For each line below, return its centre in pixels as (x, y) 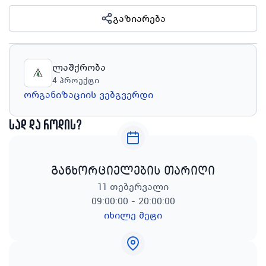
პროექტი (79, 80)
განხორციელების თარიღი (133, 170)
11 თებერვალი (133, 186)
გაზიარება (139, 18)
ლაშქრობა (79, 67)
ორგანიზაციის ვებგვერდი (88, 94)
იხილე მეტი (133, 215)
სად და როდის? (46, 126)
